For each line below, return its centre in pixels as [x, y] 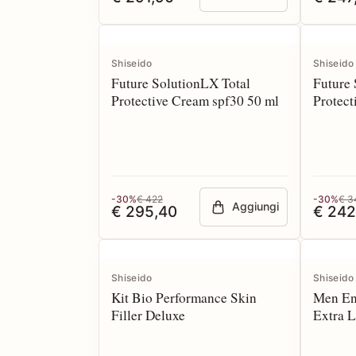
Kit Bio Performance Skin [184, 298]
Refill [329, 118]
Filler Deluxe [148, 315]
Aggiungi [256, 207]
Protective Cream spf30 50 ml [195, 101]
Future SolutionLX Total [181, 83]
